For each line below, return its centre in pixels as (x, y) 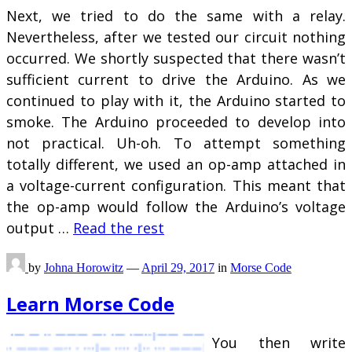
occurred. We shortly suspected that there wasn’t (176, 59)
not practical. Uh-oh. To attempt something (176, 143)
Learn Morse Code (90, 304)
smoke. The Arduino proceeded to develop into (176, 122)
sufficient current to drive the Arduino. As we (176, 80)
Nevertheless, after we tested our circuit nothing (176, 37)
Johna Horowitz (84, 268)
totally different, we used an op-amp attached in (176, 165)
